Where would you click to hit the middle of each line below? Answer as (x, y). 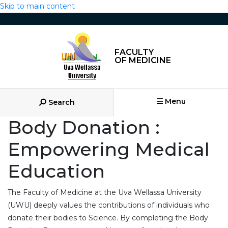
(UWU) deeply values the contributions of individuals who (109, 205)
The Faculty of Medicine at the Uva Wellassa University (105, 192)
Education (56, 171)
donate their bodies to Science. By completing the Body (108, 218)
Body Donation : (84, 127)
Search (61, 102)
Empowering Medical (109, 149)
